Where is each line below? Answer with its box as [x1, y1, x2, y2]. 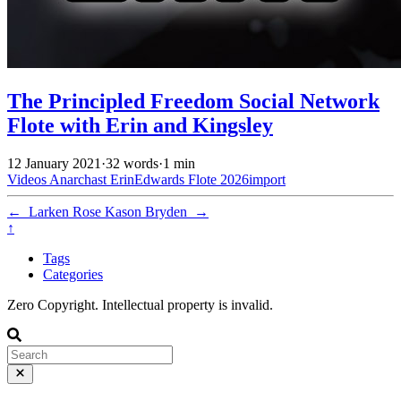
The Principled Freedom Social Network [7, 89, 380, 113]
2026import [220, 171, 286, 187]
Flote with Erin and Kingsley [7, 113, 273, 137]
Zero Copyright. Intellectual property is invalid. [7, 296, 273, 312]
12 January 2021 [7, 155, 101, 171]
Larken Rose [21, 203, 105, 219]
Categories [43, 266, 103, 282]
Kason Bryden [105, 203, 194, 219]
